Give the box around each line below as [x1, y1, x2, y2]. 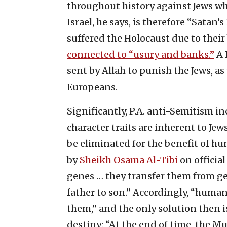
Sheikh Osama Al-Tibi [80, 154, 178, 166]
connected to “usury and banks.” [67, 49, 214, 61]
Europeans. [67, 81, 118, 93]
